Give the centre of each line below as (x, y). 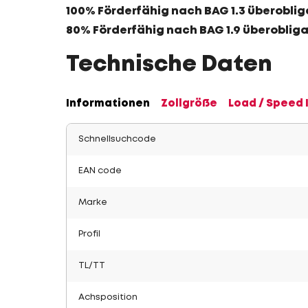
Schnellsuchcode (117, 139)
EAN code (100, 171)
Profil (89, 234)
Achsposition (108, 297)
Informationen (108, 104)
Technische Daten (169, 65)
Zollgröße (189, 104)
